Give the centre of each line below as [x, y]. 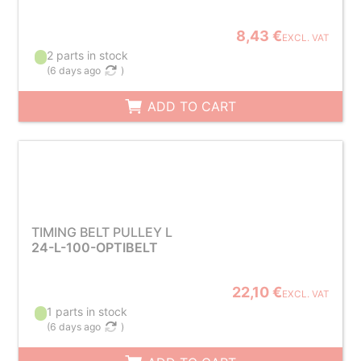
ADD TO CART [190, 106]
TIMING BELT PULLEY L [102, 232]
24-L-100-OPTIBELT [94, 247]
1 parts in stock [87, 311]
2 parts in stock [88, 55]
